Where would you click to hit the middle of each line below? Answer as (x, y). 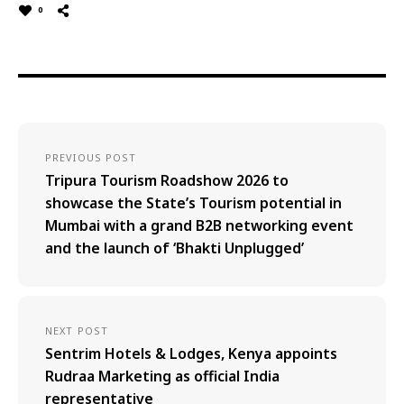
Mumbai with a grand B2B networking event (199, 225)
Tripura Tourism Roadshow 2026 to (167, 180)
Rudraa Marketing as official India (162, 376)
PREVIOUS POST (91, 157)
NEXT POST (77, 330)
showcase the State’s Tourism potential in (193, 202)
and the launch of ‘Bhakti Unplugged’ (174, 248)
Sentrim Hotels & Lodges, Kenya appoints (191, 353)
